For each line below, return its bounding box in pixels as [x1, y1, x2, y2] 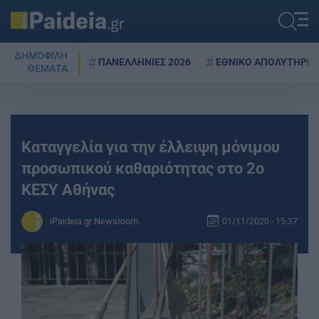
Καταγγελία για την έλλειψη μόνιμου [21, 137, 280, 156]
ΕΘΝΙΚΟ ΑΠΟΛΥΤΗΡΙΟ [216, 56, 317, 68]
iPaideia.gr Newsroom [50, 216, 138, 226]
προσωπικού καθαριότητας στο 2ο [21, 159, 264, 177]
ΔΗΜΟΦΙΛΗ [14, 50, 68, 62]
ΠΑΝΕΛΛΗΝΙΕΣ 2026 [98, 56, 191, 68]
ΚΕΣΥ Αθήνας [21, 180, 115, 199]
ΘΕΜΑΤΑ [28, 63, 68, 75]
